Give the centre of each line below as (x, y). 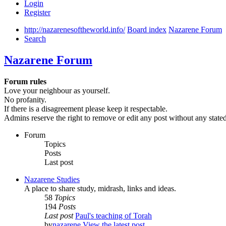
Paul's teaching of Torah (114, 216)
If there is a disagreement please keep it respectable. (86, 109)
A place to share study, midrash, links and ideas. (100, 189)
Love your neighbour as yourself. (57, 91)
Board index (147, 30)
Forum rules (25, 82)
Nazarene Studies (52, 180)
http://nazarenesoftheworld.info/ (75, 30)
